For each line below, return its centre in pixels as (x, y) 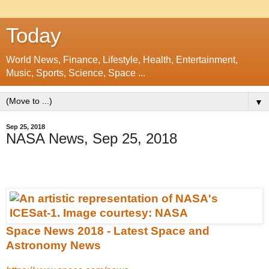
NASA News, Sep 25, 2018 (92, 138)
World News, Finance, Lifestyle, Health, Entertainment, (122, 60)
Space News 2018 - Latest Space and (108, 231)
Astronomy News (53, 245)
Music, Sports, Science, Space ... (76, 73)
